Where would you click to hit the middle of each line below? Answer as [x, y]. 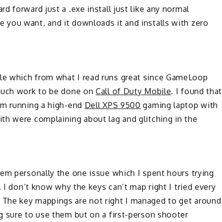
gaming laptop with [179, 105]
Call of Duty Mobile [134, 91]
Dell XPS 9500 [112, 105]
